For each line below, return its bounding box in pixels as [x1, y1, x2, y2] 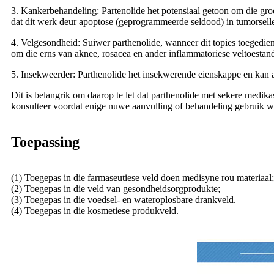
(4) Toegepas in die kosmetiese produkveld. [11, 206, 179, 217]
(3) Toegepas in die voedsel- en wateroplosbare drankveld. [11, 194, 236, 206]
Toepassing [11, 134, 80, 150]
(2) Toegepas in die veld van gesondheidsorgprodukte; [11, 183, 220, 194]
